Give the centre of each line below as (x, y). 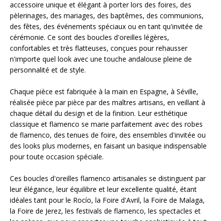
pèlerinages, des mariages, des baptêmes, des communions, (107, 16)
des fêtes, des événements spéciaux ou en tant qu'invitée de (106, 26)
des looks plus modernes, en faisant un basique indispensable (108, 146)
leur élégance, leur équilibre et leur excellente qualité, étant (103, 189)
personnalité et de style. (48, 70)
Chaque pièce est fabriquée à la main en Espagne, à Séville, (104, 92)
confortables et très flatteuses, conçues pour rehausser (99, 48)
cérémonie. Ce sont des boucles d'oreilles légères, (90, 37)
